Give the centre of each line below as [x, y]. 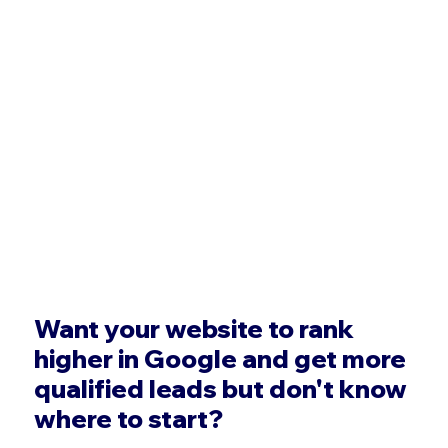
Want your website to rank [194, 329]
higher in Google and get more [220, 359]
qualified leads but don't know [221, 389]
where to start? [129, 419]
